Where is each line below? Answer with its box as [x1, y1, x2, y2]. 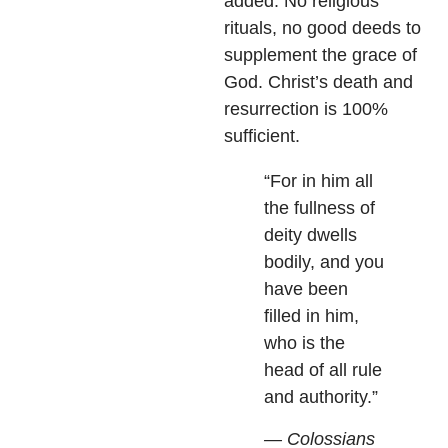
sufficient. [224, 126, 300, 147]
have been [264, 279, 348, 300]
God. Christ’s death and [224, 72, 413, 93]
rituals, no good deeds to [224, 18, 421, 39]
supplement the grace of [224, 45, 417, 66]
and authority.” [264, 387, 378, 408]
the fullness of [264, 198, 375, 219]
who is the [264, 333, 345, 354]
